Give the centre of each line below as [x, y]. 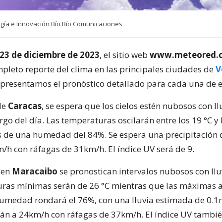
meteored [195, 55]
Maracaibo [35, 171]
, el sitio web [125, 55]
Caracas [25, 106]
